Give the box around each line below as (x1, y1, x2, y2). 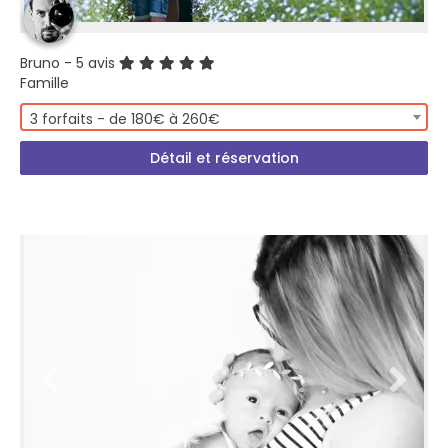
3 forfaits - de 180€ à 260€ (30, 109, 220, 129)
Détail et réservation (149, 148, 299, 168)
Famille (20, 73, 69, 93)
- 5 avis (64, 53, 115, 73)
